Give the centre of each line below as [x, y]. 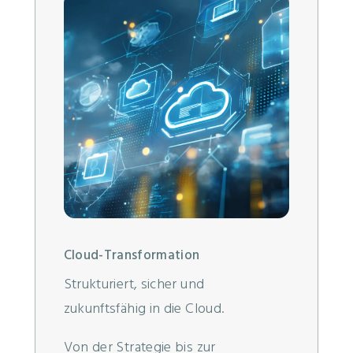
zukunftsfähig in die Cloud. [144, 310]
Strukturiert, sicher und [134, 285]
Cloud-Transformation [132, 256]
